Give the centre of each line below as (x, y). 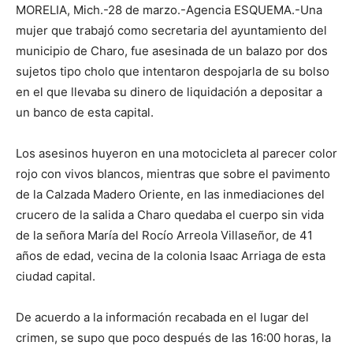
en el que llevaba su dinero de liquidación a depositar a (169, 92)
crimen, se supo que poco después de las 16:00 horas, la (173, 338)
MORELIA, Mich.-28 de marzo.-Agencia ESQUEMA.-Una (169, 10)
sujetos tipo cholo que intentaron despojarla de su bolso (173, 72)
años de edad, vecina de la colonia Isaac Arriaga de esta (171, 256)
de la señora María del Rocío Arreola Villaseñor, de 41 (164, 236)
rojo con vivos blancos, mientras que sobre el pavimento (173, 174)
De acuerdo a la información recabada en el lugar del (162, 318)
